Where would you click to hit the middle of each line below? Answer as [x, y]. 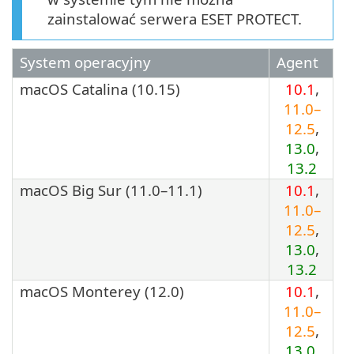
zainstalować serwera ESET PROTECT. [175, 18]
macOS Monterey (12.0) [102, 291]
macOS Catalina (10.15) [100, 88]
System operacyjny [85, 62]
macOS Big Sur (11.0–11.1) [111, 190]
